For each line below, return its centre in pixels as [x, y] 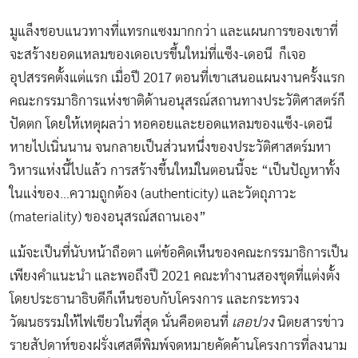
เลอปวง [255, 323]
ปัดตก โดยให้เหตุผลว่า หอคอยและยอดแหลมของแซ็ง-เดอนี [171, 125]
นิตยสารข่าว [311, 323]
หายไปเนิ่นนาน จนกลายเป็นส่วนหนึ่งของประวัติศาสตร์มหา [170, 148]
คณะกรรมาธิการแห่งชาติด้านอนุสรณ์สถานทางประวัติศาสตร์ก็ [177, 101]
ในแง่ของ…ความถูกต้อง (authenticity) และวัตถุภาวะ [153, 194]
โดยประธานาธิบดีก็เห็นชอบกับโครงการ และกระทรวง [155, 300]
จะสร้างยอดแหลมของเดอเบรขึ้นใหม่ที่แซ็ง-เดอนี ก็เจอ [158, 55]
